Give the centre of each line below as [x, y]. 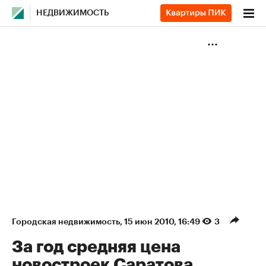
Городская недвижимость [66, 221]
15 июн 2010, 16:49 [163, 221]
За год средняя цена [96, 247]
